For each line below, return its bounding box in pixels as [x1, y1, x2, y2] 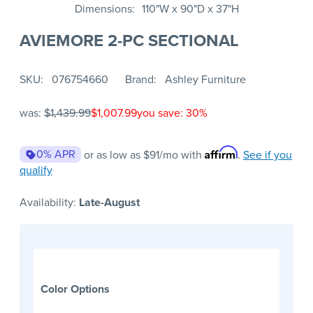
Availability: [20, 194, 79, 211]
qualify [20, 162, 52, 179]
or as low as [84, 147, 143, 163]
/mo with [159, 147, 205, 163]
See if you [243, 147, 292, 163]
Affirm [205, 145, 238, 160]
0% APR [36, 146, 75, 163]
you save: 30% [137, 105, 208, 122]
